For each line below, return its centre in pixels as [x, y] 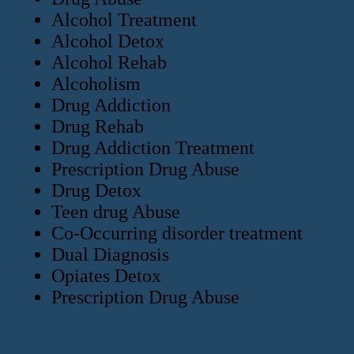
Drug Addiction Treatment [153, 148]
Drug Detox [96, 191]
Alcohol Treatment [124, 20]
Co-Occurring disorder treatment [177, 233]
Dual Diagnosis [110, 255]
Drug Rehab [98, 127]
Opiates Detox [106, 276]
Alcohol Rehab [109, 63]
